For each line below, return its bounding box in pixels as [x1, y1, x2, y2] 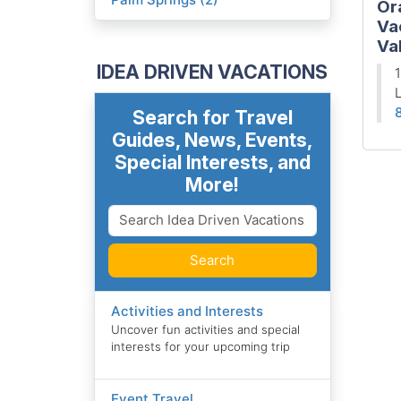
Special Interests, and [114, 149, 311, 174]
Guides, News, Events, [112, 127, 312, 151]
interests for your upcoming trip [111, 338, 291, 354]
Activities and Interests [111, 302, 264, 320]
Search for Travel [132, 105, 293, 129]
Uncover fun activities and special [111, 321, 301, 337]
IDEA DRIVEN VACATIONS [97, 59, 328, 83]
